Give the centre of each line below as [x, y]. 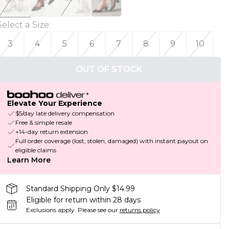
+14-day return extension [51, 132]
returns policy [140, 210]
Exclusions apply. [51, 210]
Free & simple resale [43, 123]
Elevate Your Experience [54, 104]
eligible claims [36, 150]
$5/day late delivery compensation [65, 113]
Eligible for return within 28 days [83, 200]
